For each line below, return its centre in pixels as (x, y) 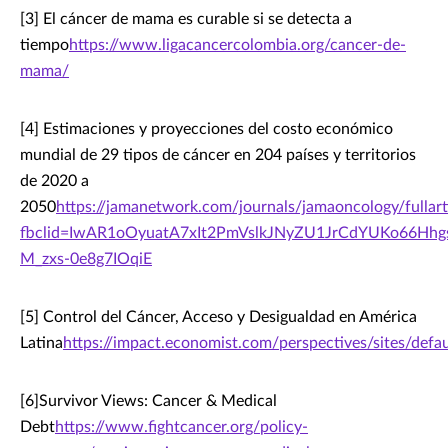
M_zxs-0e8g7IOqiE (86, 259)
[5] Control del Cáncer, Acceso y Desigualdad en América (218, 317)
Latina (41, 343)
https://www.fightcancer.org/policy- (181, 427)
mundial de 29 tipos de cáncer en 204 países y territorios (218, 155)
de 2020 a (54, 181)
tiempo (44, 45)
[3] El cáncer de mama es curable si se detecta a (186, 19)
